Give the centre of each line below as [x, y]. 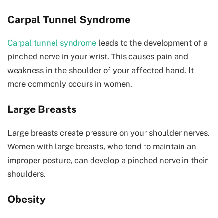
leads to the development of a [152, 43]
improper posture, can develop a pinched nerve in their [108, 160]
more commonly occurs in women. [70, 84]
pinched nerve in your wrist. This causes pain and [98, 57]
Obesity [27, 199]
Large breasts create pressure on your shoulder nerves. [109, 133]
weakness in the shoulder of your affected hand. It [100, 70]
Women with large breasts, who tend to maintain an [102, 146]
